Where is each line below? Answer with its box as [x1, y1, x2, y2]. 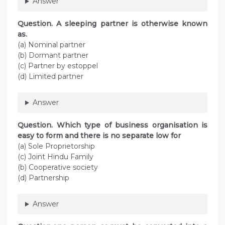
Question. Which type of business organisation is [18, 121, 207, 130]
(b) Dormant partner [18, 51, 88, 60]
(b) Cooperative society [18, 163, 98, 172]
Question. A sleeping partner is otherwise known [18, 19, 207, 29]
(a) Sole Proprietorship [18, 142, 95, 151]
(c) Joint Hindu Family [18, 152, 93, 162]
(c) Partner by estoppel [18, 61, 98, 71]
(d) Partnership [18, 173, 71, 183]
